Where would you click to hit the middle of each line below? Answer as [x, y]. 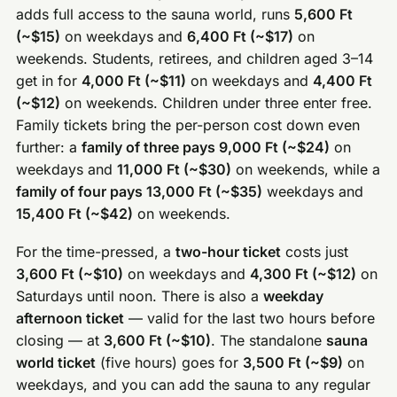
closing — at [60, 340]
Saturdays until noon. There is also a [140, 296]
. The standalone [269, 340]
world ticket [56, 362]
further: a [49, 148]
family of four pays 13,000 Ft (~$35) [140, 192]
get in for [49, 81]
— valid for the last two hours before [250, 318]
